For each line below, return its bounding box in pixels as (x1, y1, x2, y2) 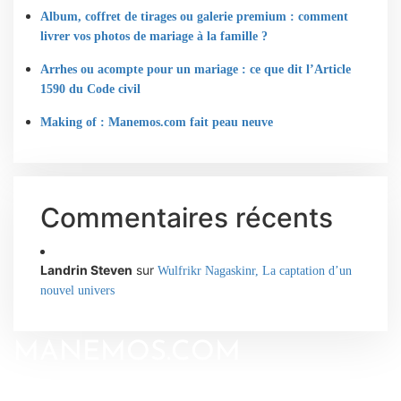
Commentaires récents (40, 200, 333, 234)
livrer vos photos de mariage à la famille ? (40, 29, 268, 43)
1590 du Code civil (40, 81, 141, 96)
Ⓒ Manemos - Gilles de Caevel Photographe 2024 (13, 384, 268, 398)
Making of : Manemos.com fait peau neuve (40, 115, 273, 129)
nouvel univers (40, 283, 115, 297)
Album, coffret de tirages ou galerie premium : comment (40, 9, 348, 23)
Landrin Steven (40, 261, 132, 277)
